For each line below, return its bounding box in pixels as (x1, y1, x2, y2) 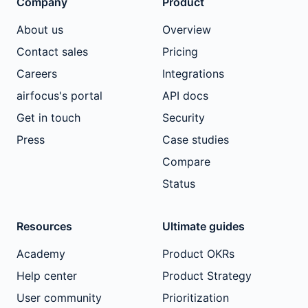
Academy (16, 246, 65, 261)
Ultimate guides (162, 219, 245, 233)
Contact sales (16, 44, 88, 58)
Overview (162, 22, 211, 36)
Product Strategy (162, 268, 252, 283)
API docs (162, 88, 208, 102)
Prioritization (162, 290, 229, 305)
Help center (16, 268, 77, 283)
